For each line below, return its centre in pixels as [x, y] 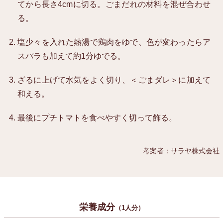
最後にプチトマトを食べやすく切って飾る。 [97, 118]
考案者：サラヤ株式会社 [181, 151]
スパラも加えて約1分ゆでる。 [71, 56]
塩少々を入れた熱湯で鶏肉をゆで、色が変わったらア [114, 42]
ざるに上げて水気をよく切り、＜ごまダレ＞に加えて [114, 80]
